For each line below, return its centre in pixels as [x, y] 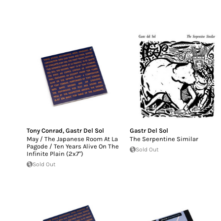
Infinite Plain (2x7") [55, 153]
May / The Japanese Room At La [72, 139]
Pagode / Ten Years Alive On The [73, 146]
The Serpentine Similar [164, 139]
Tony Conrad [45, 130]
